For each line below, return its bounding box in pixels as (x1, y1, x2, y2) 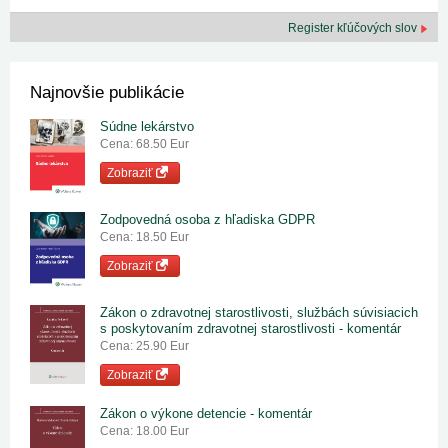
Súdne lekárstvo (100, 119, 194, 134)
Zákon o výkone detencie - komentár (100, 406, 312, 422)
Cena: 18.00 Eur (100, 424, 189, 439)
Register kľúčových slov (288, 21, 420, 35)
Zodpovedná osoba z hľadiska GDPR (100, 212, 315, 228)
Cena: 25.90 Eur (100, 339, 189, 354)
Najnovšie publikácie (30, 83, 184, 102)
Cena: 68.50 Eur (100, 137, 189, 151)
